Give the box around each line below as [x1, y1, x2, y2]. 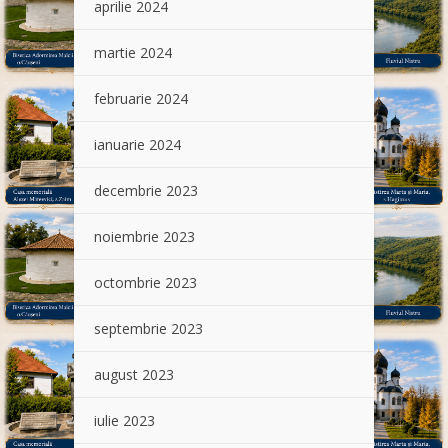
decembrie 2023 [94, 181, 198, 201]
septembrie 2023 [94, 319, 203, 339]
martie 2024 [94, 43, 172, 63]
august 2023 [94, 365, 174, 385]
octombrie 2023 [94, 273, 197, 293]
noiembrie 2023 [94, 227, 195, 247]
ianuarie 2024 [94, 135, 181, 155]
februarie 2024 [94, 89, 188, 109]
